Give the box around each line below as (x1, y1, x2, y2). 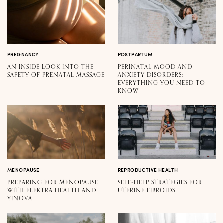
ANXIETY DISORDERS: (117, 72, 183, 78)
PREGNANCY (7, 52, 39, 57)
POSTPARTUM (117, 52, 153, 57)
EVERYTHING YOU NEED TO (117, 80, 205, 86)
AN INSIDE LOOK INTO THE (7, 64, 94, 70)
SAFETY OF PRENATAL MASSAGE (7, 72, 105, 78)
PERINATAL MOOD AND (117, 64, 192, 70)
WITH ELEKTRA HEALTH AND (7, 187, 96, 194)
